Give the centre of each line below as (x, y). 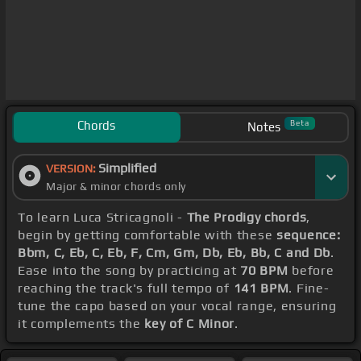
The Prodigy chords (247, 218)
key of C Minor (190, 324)
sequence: (309, 235)
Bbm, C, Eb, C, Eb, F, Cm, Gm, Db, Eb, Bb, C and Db (174, 253)
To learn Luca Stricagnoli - (102, 218)
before (311, 271)
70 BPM (264, 271)
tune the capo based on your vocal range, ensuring (177, 306)
